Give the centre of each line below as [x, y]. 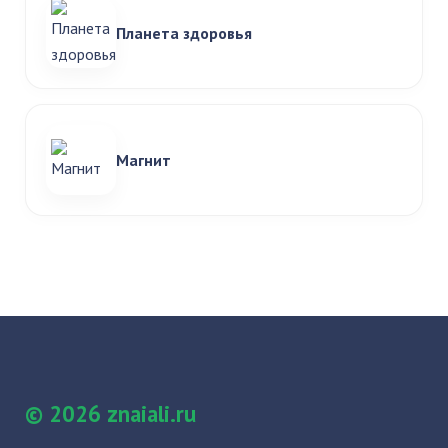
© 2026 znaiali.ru [110, 413]
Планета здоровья [184, 33]
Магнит [143, 160]
